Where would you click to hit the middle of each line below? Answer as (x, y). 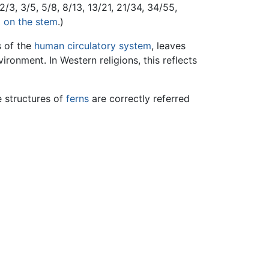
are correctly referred (139, 99)
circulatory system (109, 46)
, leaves (168, 46)
